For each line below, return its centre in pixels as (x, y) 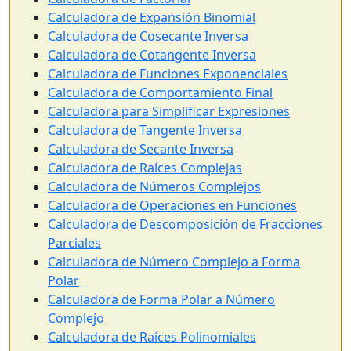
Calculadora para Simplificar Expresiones (169, 111)
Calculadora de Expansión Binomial (152, 17)
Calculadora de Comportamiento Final (160, 92)
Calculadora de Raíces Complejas (145, 168)
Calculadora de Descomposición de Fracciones (185, 224)
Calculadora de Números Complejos (154, 186)
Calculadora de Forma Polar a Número (161, 299)
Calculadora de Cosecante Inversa (148, 36)
